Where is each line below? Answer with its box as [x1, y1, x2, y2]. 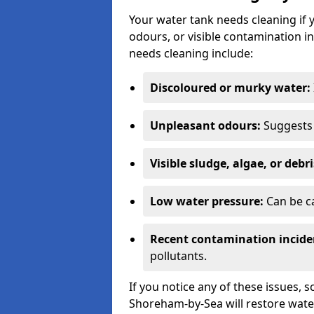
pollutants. [150, 248, 207, 264]
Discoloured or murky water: [150, 80, 310, 95]
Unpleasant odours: [150, 118, 261, 133]
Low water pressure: [150, 193, 264, 209]
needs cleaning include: [129, 46, 253, 61]
